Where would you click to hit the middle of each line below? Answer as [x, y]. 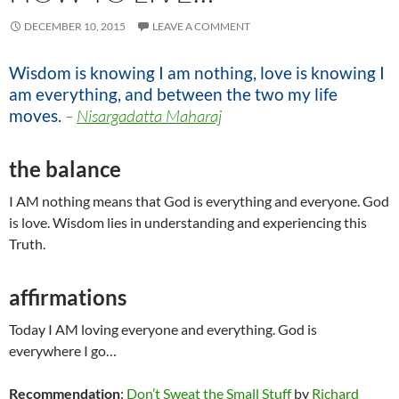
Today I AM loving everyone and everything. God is [163, 330]
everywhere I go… [63, 351]
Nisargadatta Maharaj [149, 116]
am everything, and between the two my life [173, 94]
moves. [35, 116]
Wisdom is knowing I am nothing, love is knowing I [197, 73]
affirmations [68, 297]
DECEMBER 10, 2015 [75, 27]
